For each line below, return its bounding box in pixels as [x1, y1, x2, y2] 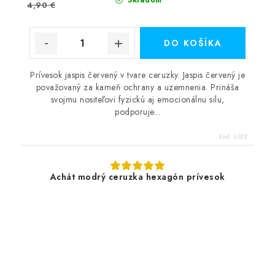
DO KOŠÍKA [163, 37, 222, 49]
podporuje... [115, 106, 160, 118]
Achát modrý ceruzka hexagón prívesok [50, 171, 225, 183]
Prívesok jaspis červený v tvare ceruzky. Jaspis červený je [30, 69, 245, 81]
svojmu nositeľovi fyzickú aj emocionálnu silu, [50, 93, 225, 106]
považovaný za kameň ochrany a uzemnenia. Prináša [36, 81, 239, 93]
